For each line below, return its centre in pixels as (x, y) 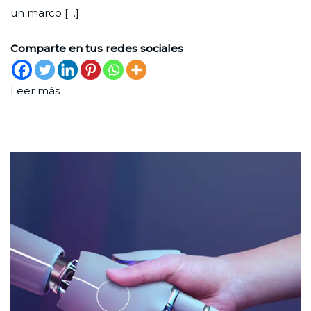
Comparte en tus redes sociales (97, 48)
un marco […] (45, 12)
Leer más (35, 90)
